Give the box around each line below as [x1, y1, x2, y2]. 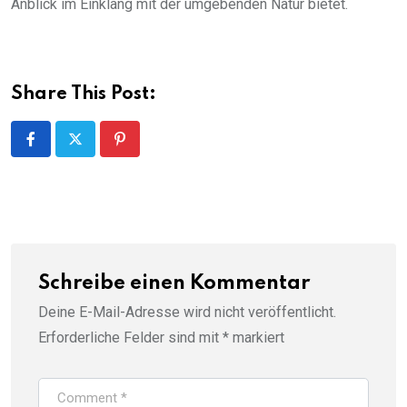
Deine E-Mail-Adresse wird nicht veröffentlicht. [38, 303, 336, 321]
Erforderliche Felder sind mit [38, 328, 223, 346]
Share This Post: [11, 84, 156, 104]
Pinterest [118, 141, 178, 159]
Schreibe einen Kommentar [38, 273, 310, 293]
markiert [229, 328, 284, 346]
